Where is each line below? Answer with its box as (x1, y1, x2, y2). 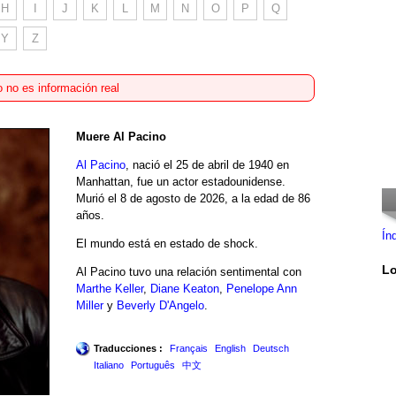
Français (170, 342, 208, 354)
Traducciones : (94, 342, 163, 354)
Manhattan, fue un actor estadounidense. (76, 174, 286, 188)
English (215, 342, 246, 354)
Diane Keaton (150, 281, 219, 295)
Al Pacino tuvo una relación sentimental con (76, 264, 301, 278)
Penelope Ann (226, 281, 297, 295)
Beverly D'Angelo (117, 298, 204, 312)
